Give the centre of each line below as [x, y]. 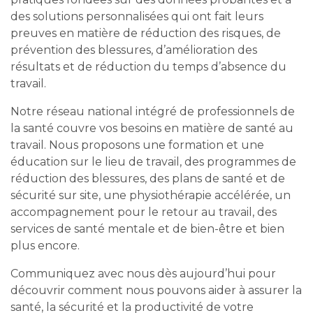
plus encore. [45, 246]
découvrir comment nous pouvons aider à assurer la [156, 290]
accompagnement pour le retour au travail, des [144, 212]
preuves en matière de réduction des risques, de [146, 33]
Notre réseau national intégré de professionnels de [153, 111]
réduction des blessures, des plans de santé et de [148, 179]
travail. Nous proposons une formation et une [137, 145]
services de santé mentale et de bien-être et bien [147, 229]
